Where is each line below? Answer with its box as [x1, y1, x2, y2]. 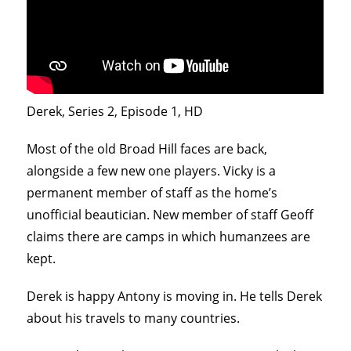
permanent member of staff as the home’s [27, 184, 278, 202]
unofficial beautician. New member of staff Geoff [27, 206, 314, 224]
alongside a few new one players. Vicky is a [27, 162, 277, 180]
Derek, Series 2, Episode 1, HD [27, 103, 204, 121]
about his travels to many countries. [27, 309, 241, 327]
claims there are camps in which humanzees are [27, 228, 311, 246]
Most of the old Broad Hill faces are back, [27, 140, 268, 158]
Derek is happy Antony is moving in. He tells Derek [27, 288, 323, 306]
